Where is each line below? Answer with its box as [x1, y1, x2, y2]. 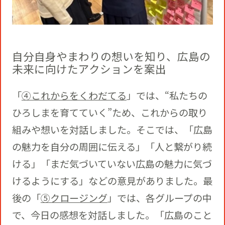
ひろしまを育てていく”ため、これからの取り [12, 105, 207, 120]
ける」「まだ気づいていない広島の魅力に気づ [12, 156, 212, 171]
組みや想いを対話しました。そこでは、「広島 [12, 122, 212, 137]
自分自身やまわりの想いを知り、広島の [12, 48, 210, 64]
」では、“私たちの [126, 88, 207, 102]
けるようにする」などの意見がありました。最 [12, 173, 212, 188]
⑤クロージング [40, 190, 107, 205]
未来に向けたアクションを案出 [12, 60, 166, 76]
